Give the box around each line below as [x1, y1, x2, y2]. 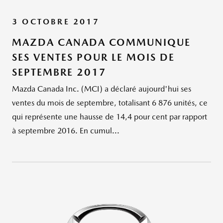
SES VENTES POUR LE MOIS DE [12, 51, 175, 63]
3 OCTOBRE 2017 [12, 16, 100, 26]
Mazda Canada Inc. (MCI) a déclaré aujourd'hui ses [12, 84, 191, 94]
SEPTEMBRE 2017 [12, 66, 107, 78]
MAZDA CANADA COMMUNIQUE [12, 36, 191, 48]
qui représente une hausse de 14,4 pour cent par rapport [12, 111, 207, 121]
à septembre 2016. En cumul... [12, 125, 119, 135]
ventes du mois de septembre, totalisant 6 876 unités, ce [12, 98, 208, 108]
